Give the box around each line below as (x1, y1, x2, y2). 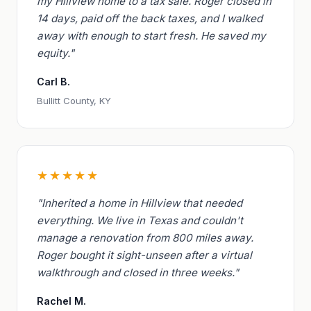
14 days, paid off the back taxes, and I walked (37, 12, 262, 26)
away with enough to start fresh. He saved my (37, 29, 266, 43)
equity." (37, 47, 74, 60)
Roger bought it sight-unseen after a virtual (37, 248, 252, 262)
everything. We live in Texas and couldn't (37, 213, 243, 227)
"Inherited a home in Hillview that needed (37, 196, 242, 210)
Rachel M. (37, 294, 86, 307)
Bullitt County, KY (37, 94, 111, 106)
